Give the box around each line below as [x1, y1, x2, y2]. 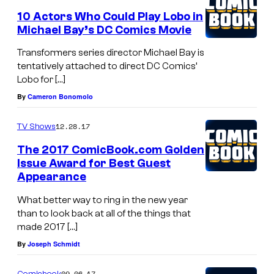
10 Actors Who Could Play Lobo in [17, 9, 203, 23]
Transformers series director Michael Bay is [17, 47, 204, 59]
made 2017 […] [17, 221, 78, 232]
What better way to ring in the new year [17, 194, 188, 206]
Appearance [17, 170, 86, 184]
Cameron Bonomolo [28, 92, 93, 102]
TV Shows [17, 122, 56, 132]
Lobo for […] [17, 74, 65, 86]
